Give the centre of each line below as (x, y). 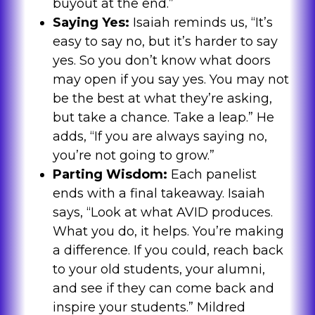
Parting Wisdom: (110, 175)
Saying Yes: (91, 23)
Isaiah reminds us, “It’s (201, 23)
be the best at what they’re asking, (162, 99)
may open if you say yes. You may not (171, 80)
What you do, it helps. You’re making (168, 232)
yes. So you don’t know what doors (161, 61)
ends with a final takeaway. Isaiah (159, 194)
